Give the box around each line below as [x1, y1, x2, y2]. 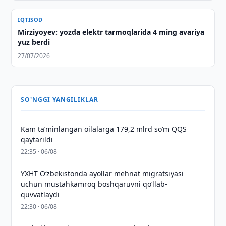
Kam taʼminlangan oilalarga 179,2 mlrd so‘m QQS [21, 124, 187, 134]
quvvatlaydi [21, 190, 60, 199]
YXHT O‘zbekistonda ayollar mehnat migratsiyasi [21, 168, 184, 178]
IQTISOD [18, 16, 43, 23]
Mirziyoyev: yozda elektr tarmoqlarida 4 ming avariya [18, 27, 205, 37]
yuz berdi [18, 37, 50, 47]
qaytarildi [21, 135, 53, 144]
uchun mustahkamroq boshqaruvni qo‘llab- [21, 179, 168, 189]
